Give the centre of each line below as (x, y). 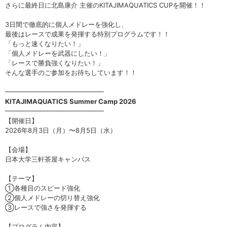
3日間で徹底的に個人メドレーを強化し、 (66, 25)
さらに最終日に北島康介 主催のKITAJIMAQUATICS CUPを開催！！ (105, 5)
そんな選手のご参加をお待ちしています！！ (71, 73)
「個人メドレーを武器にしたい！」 (58, 53)
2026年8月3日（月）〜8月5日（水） (61, 130)
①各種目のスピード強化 (43, 188)
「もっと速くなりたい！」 (45, 44)
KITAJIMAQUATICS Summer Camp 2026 (71, 102)
